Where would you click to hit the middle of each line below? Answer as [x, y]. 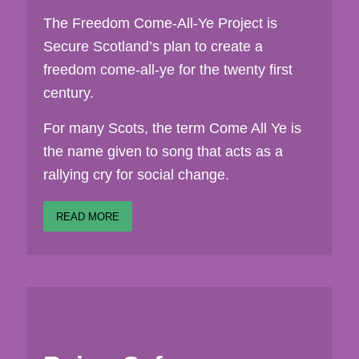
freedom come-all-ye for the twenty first [167, 69]
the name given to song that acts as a [163, 152]
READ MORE [87, 217]
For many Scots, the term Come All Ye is [172, 129]
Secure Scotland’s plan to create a [153, 46]
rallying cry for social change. [136, 175]
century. [68, 93]
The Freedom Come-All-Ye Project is [160, 23]
